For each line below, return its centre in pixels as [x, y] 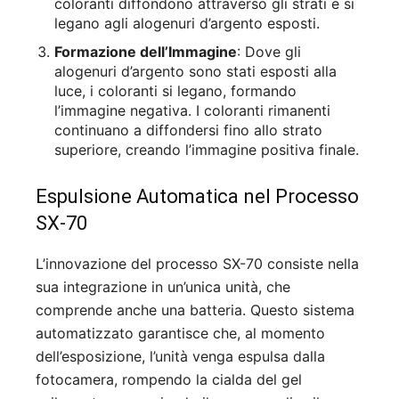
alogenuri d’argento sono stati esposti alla [195, 72]
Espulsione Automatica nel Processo [197, 197]
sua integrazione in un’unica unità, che [163, 287]
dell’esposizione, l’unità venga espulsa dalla [180, 357]
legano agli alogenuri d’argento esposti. [187, 24]
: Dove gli [269, 52]
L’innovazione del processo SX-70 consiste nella [197, 264]
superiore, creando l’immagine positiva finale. [207, 150]
